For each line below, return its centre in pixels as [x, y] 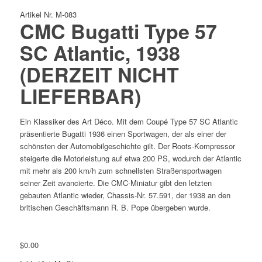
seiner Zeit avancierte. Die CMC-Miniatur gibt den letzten [116, 182]
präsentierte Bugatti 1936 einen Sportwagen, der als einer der [123, 133]
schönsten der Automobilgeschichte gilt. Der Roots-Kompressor [127, 146]
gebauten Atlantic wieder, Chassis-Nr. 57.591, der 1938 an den [125, 195]
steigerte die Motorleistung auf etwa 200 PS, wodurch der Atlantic [130, 158]
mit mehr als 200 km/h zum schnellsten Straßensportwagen [120, 170]
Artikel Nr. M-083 [48, 14]
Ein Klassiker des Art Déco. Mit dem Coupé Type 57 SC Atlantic [129, 121]
